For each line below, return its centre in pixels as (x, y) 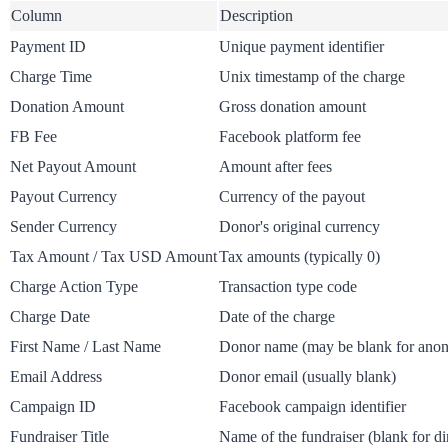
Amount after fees (275, 166)
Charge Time (51, 76)
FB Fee (33, 136)
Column (36, 15)
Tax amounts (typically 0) (299, 256)
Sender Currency (63, 226)
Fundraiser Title (59, 436)
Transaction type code (288, 286)
